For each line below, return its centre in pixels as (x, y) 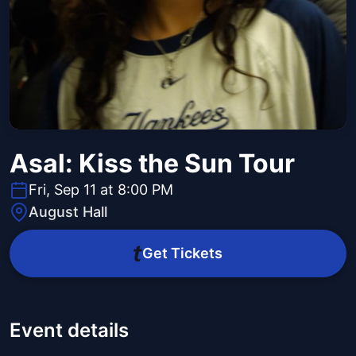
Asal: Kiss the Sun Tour (152, 164)
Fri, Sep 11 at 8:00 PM (101, 190)
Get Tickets (182, 253)
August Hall (68, 212)
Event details (69, 331)
